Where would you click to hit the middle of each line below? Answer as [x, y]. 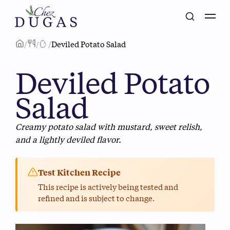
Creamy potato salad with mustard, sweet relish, [109, 126]
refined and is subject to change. [96, 198]
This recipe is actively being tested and [108, 187]
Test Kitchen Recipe [79, 172]
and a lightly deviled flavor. [68, 139]
